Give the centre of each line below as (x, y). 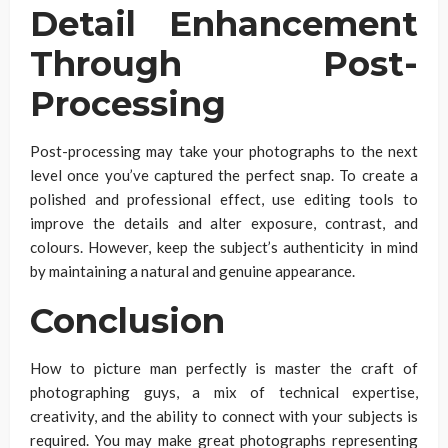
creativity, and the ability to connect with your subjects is (224, 416)
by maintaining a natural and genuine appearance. (192, 271)
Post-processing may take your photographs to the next (224, 151)
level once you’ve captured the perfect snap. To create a (224, 175)
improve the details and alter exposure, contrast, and (224, 223)
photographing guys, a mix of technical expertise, (224, 392)
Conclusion (127, 321)
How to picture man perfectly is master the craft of (224, 368)
